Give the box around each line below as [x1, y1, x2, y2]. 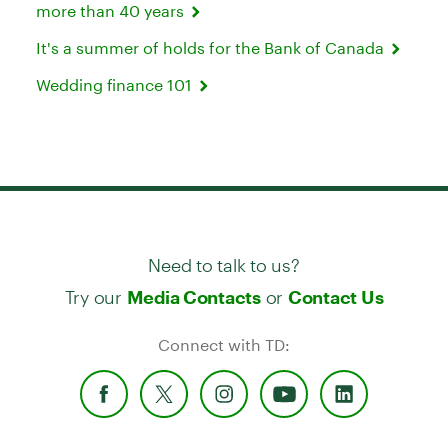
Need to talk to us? [148, 237, 300, 277]
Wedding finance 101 [36, 75, 196, 95]
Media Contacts [126, 286, 261, 309]
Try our [64, 269, 127, 309]
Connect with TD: [158, 335, 290, 355]
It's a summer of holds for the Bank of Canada [36, 38, 388, 58]
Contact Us [287, 286, 384, 309]
